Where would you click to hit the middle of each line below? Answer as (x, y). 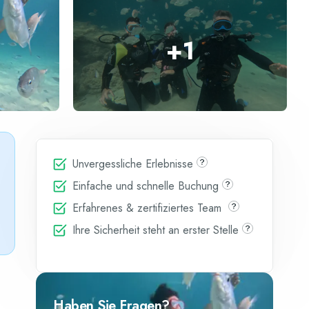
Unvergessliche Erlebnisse (133, 164)
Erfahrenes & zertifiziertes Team (149, 208)
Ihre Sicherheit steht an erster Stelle (156, 230)
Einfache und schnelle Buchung (146, 186)
